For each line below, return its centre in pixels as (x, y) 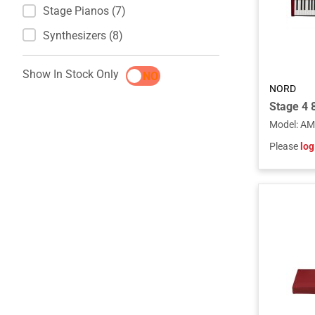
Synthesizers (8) (83, 35)
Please (285, 146)
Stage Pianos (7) (84, 11)
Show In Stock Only (71, 75)
